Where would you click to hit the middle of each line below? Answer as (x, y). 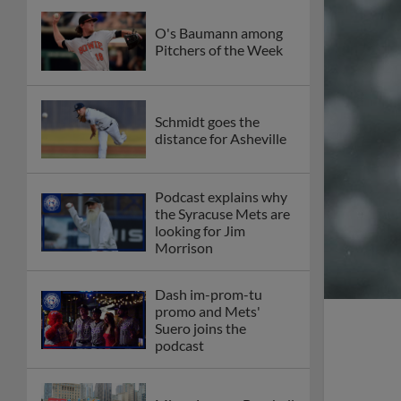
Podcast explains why (221, 197)
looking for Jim (200, 231)
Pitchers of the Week (219, 49)
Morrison (184, 248)
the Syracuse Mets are (222, 214)
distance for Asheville (221, 138)
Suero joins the (200, 328)
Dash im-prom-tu (209, 294)
